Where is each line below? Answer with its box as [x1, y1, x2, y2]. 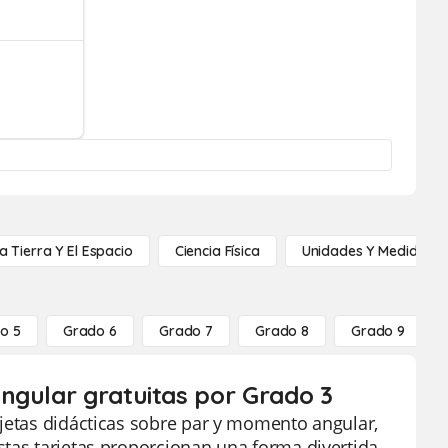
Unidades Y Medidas [301, 242, 434, 260]
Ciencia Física [174, 242, 260, 260]
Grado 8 [254, 322, 309, 340]
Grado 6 [62, 322, 117, 340]
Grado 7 [158, 322, 213, 340]
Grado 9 [351, 322, 406, 340]
